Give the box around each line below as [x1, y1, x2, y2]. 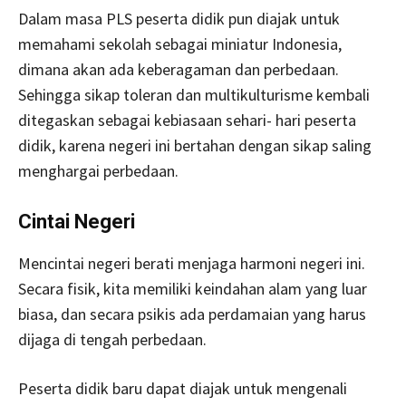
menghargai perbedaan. [18, 159, 179, 181]
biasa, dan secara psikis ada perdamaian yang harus [18, 303, 366, 324]
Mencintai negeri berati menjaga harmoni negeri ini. [18, 252, 365, 274]
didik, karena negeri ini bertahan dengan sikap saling [18, 134, 372, 156]
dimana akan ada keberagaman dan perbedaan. [18, 58, 339, 80]
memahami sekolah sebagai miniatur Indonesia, [18, 33, 342, 54]
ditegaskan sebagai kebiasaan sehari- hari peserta [18, 109, 356, 130]
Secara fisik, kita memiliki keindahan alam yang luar [18, 277, 367, 299]
